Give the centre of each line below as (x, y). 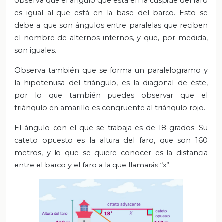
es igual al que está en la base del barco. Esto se (111, 13)
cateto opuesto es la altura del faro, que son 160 (111, 140)
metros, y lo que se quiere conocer (85, 152)
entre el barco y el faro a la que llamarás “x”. (93, 165)
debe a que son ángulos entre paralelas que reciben (111, 25)
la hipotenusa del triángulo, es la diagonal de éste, (111, 83)
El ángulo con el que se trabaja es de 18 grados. (107, 128)
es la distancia (181, 152)
